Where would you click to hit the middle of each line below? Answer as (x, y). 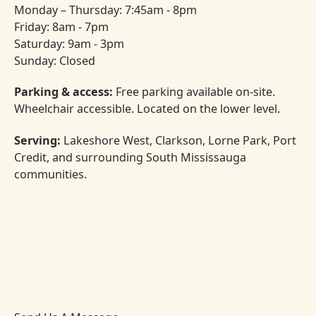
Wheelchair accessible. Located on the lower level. (147, 109)
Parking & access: (65, 92)
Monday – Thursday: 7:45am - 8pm (105, 10)
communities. (50, 174)
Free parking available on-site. (195, 92)
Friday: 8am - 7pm (61, 26)
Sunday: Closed (54, 60)
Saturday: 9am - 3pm (69, 43)
